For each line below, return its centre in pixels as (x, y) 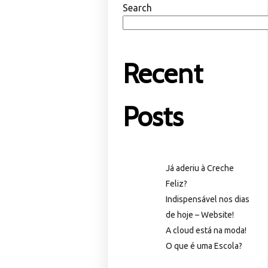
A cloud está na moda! (206, 231)
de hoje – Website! (200, 215)
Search (138, 7)
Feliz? (177, 184)
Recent (163, 73)
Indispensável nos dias (208, 200)
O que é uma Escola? (204, 246)
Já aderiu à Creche (200, 168)
